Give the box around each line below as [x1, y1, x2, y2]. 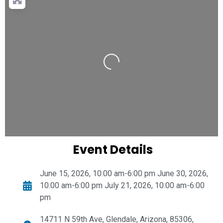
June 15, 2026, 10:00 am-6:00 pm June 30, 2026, [40, 169, 208, 178]
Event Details [73, 141, 153, 158]
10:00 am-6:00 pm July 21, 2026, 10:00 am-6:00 [40, 181, 205, 190]
